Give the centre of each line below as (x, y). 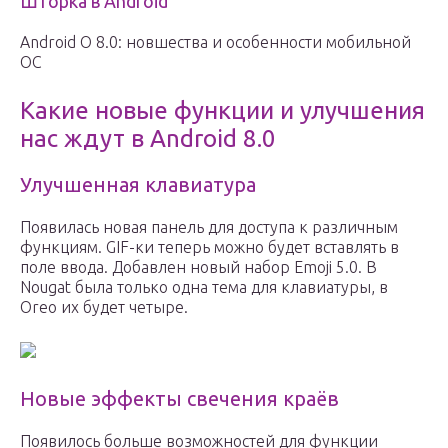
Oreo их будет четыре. (104, 307)
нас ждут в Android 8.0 (148, 139)
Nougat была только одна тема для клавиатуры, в (204, 287)
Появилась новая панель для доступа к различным (209, 227)
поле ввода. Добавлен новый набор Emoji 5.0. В (198, 267)
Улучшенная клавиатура (138, 185)
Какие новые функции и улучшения (222, 111)
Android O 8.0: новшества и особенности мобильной (215, 42)
